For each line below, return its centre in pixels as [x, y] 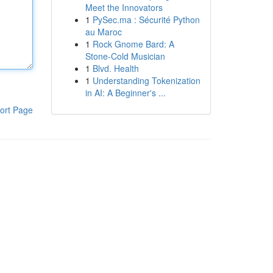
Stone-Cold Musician [125, 56]
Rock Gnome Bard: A [133, 44]
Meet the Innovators [124, 7]
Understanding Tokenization [146, 80]
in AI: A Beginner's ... [125, 93]
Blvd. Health [115, 68]
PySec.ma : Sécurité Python [146, 19]
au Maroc [103, 32]
